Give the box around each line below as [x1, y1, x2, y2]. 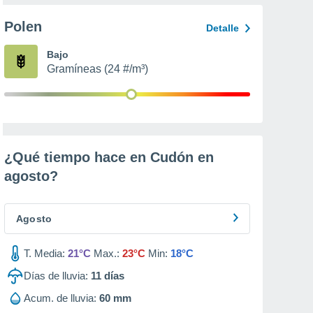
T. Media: [24, 247, 65, 259]
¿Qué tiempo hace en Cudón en [4, 150, 214, 165]
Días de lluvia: [24, 270, 88, 282]
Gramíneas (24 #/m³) [47, 63, 148, 75]
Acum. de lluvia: [24, 292, 96, 304]
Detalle [206, 22, 239, 34]
